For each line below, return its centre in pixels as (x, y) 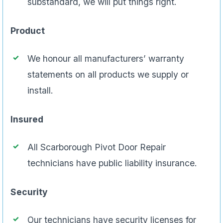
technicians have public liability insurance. (112, 163)
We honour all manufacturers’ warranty (106, 59)
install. (40, 91)
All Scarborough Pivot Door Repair (97, 147)
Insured (27, 119)
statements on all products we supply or (108, 75)
